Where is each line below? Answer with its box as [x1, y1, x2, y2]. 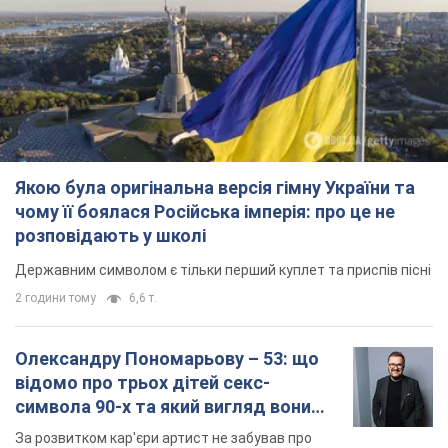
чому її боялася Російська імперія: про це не [15, 201, 395, 223]
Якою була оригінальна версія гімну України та [15, 177, 415, 199]
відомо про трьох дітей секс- [15, 372, 270, 394]
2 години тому [15, 291, 96, 306]
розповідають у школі [15, 225, 206, 247]
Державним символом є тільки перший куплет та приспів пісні [15, 262, 431, 279]
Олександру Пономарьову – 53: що [15, 348, 319, 370]
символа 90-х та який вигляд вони [15, 396, 311, 418]
